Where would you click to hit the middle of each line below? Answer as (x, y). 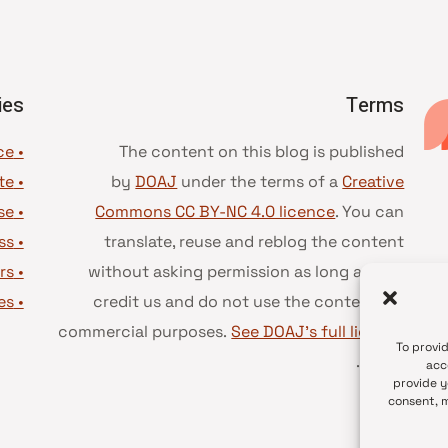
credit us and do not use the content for (249, 301)
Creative (373, 181)
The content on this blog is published (262, 151)
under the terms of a (260, 181)
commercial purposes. (145, 331)
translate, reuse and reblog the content (254, 241)
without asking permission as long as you (246, 271)
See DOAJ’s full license (318, 331)
